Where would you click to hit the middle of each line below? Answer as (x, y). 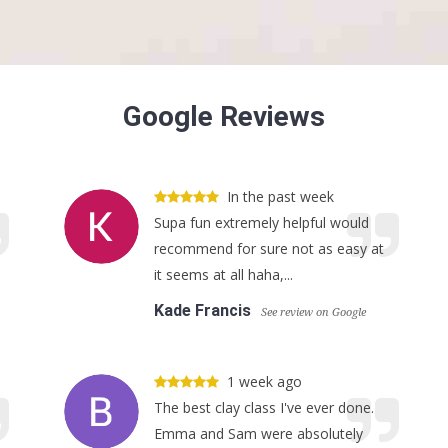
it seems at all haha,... (223, 274)
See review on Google (313, 312)
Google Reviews (224, 116)
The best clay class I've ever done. (264, 407)
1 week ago (264, 381)
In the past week (280, 196)
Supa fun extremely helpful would (261, 222)
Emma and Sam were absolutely (258, 433)
